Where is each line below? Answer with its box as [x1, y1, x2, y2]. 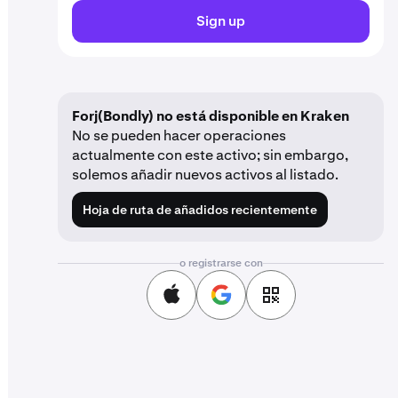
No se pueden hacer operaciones [72, 126, 286, 145]
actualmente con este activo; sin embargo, [72, 146, 348, 164]
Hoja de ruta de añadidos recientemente [83, 202, 317, 218]
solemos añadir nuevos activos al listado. [72, 165, 338, 184]
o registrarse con [179, 256, 263, 270]
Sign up [196, 12, 245, 30]
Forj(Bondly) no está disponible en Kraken [72, 107, 349, 125]
